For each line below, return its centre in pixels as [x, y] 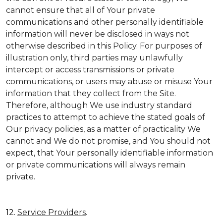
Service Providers [52, 212]
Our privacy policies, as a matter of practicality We [103, 129]
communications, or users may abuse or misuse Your [109, 82]
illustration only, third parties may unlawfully [94, 58]
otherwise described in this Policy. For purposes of [104, 46]
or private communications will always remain [96, 165]
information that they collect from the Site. [91, 93]
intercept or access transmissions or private [90, 70]
